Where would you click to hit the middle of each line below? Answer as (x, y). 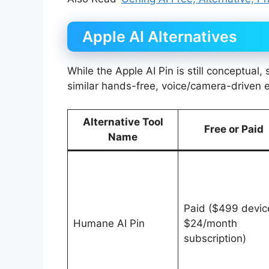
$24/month (210, 223)
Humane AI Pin (109, 223)
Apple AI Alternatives (160, 37)
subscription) (215, 238)
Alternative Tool (123, 122)
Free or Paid (234, 129)
